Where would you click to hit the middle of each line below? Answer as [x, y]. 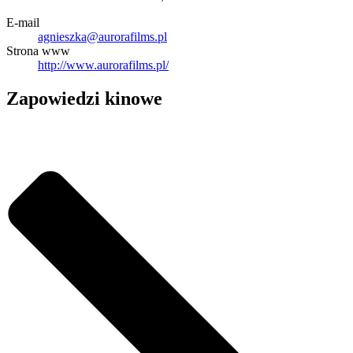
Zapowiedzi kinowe [84, 98]
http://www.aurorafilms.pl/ [103, 65]
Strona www [38, 51]
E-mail [23, 23]
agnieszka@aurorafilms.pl [102, 37]
